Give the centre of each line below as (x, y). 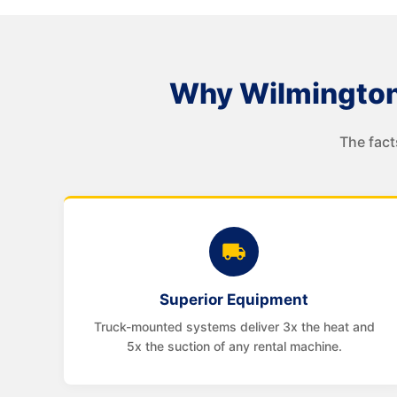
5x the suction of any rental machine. (234, 346)
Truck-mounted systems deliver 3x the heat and (234, 327)
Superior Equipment (234, 300)
